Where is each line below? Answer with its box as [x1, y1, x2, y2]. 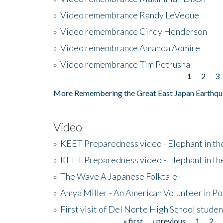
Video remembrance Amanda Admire [60, 42, 200, 53]
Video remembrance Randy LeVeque [60, 9, 199, 20]
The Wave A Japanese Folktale [60, 170, 177, 182]
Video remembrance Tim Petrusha [60, 58, 190, 70]
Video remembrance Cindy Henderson [60, 25, 207, 37]
